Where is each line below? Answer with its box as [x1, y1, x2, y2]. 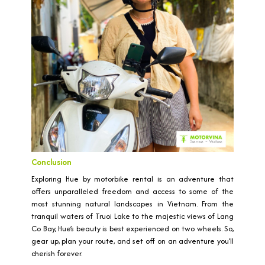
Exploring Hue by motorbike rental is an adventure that [31, 173, 234, 185]
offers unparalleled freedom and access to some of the [31, 186, 234, 198]
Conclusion [31, 156, 72, 169]
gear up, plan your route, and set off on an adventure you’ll [31, 235, 234, 247]
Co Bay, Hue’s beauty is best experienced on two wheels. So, [31, 223, 234, 235]
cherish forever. [31, 248, 82, 260]
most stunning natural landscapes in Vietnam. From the [31, 198, 234, 210]
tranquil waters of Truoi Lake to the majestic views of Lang [31, 211, 234, 222]
